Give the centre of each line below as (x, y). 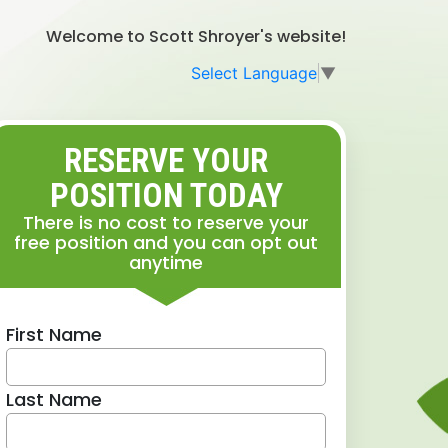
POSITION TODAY (166, 195)
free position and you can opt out (166, 242)
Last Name (54, 399)
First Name (54, 334)
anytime (166, 262)
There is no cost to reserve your (166, 222)
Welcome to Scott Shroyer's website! (196, 36)
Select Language (254, 72)
